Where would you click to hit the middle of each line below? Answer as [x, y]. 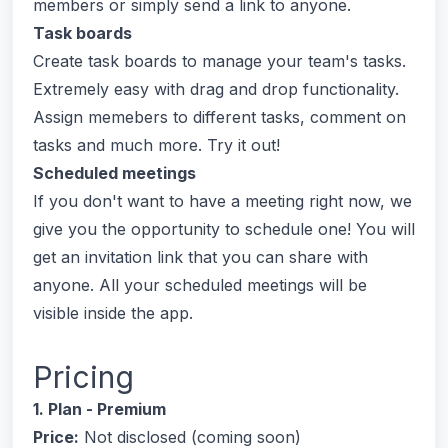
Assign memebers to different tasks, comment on [219, 117]
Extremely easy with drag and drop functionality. [216, 89]
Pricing [83, 377]
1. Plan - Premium [99, 409]
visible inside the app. [113, 313]
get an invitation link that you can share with [200, 257]
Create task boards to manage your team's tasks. [219, 61]
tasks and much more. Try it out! [156, 145]
